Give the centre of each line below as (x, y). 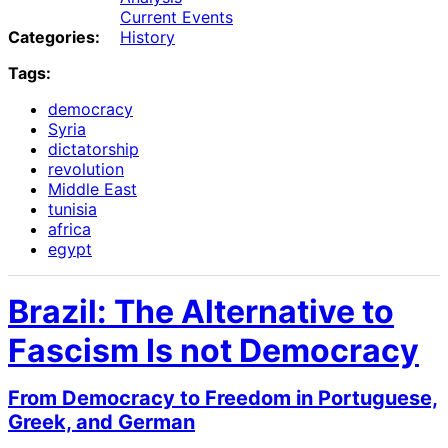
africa (69, 229)
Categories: (54, 37)
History (147, 37)
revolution (86, 169)
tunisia (72, 209)
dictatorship (93, 149)
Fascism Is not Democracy (213, 351)
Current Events (176, 17)
